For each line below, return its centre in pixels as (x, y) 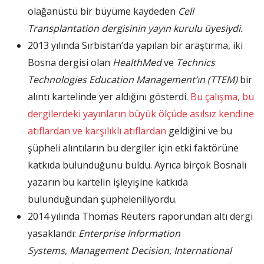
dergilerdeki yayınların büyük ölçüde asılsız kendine (141, 114)
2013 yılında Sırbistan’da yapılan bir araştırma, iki (135, 46)
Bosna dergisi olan (70, 63)
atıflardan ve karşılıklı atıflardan (98, 131)
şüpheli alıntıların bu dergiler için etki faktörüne (133, 148)
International (203, 251)
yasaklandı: (53, 234)
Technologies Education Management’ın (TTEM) (133, 80)
